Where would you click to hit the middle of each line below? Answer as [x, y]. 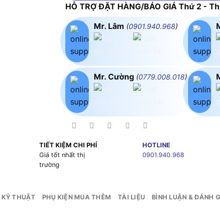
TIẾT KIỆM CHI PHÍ [68, 145]
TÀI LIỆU [132, 197]
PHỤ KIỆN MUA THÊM [77, 197]
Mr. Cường [115, 76]
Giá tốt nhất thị [62, 155]
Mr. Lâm [110, 26]
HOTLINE [156, 145]
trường [49, 165]
